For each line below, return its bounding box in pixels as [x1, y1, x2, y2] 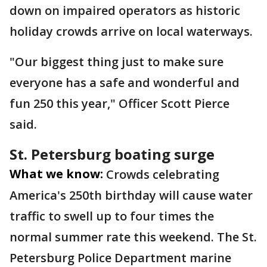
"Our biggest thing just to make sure [10, 54, 223, 70]
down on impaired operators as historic [10, 2, 240, 18]
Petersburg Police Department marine [10, 250, 231, 266]
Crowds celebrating [106, 166, 219, 182]
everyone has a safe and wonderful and [10, 74, 240, 91]
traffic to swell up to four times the [10, 208, 214, 224]
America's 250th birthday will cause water [10, 187, 253, 203]
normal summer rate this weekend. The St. [10, 229, 257, 245]
